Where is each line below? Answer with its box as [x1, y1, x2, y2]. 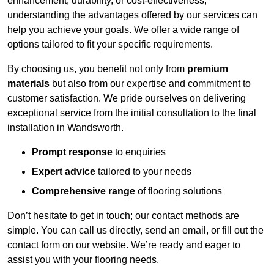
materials [7, 78, 50, 89]
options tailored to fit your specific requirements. [7, 39, 213, 50]
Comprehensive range [32, 186, 135, 197]
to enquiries [113, 147, 166, 158]
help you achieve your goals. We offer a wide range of [7, 24, 239, 35]
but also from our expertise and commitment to [50, 78, 251, 89]
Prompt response [32, 147, 113, 158]
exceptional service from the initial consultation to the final [7, 108, 256, 119]
